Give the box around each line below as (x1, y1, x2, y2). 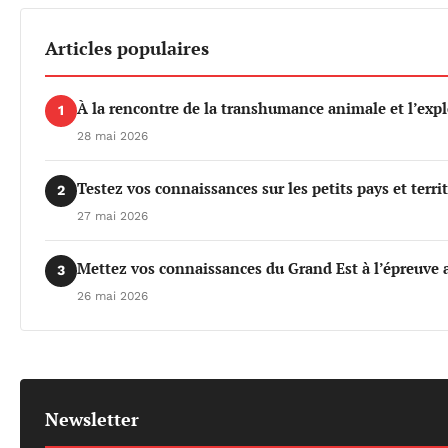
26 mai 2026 (77, 288, 148, 303)
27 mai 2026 (77, 208, 148, 223)
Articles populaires (45, 35, 209, 60)
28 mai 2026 (77, 128, 148, 143)
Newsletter (45, 406, 139, 431)
